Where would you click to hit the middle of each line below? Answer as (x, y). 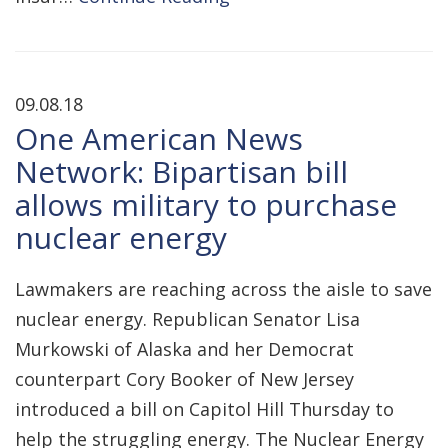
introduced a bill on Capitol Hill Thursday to (204, 409)
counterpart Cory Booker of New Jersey (184, 379)
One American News (159, 138)
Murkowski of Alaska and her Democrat (184, 349)
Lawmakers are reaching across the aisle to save (223, 289)
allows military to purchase (206, 204)
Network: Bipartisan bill (181, 171)
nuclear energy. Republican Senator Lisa (187, 319)
